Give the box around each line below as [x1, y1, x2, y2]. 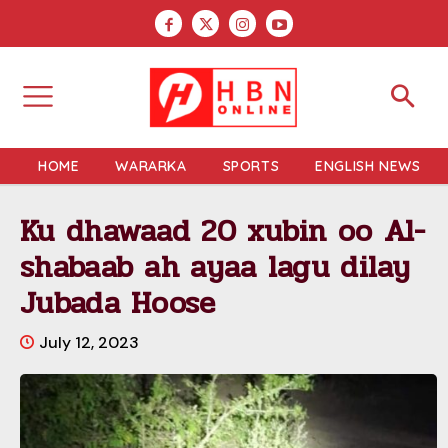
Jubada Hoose [20, 279, 216, 327]
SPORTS [222, 156, 280, 175]
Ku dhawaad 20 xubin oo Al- [20, 207, 426, 255]
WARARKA [115, 156, 187, 175]
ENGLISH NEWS [315, 156, 421, 175]
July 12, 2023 [39, 331, 139, 353]
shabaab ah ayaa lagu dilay [20, 243, 411, 291]
